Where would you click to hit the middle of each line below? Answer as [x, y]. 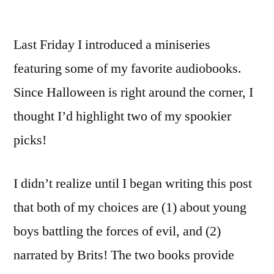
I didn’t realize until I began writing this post [133, 183]
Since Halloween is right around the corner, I [133, 92]
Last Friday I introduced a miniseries [112, 45]
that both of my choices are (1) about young [130, 207]
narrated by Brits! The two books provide [124, 255]
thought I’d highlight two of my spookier [122, 116]
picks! [30, 140]
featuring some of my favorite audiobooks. [128, 68]
